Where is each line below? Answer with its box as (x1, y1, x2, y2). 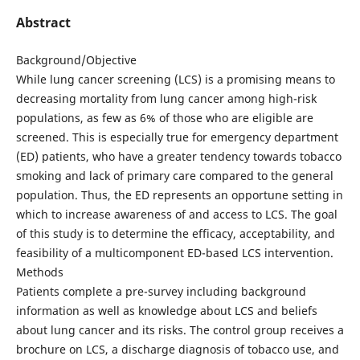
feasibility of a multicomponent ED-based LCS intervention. (15, 244, 333, 260)
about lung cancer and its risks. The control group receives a (15, 321, 344, 337)
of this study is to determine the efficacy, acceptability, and (15, 225, 335, 241)
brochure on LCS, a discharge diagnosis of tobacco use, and (15, 341, 339, 357)
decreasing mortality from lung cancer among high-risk (15, 90, 317, 106)
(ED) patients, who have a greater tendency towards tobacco (15, 148, 342, 164)
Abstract (15, 13, 71, 31)
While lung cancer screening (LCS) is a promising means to (15, 71, 335, 87)
